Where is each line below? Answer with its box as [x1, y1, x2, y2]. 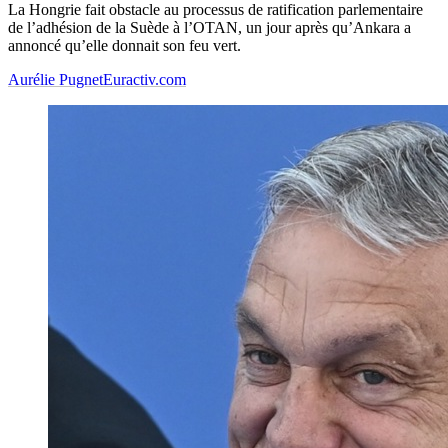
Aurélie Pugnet [8, 71, 103, 89]
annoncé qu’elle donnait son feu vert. [8, 37, 241, 55]
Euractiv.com [103, 71, 186, 89]
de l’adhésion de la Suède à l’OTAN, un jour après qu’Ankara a [8, 19, 411, 37]
